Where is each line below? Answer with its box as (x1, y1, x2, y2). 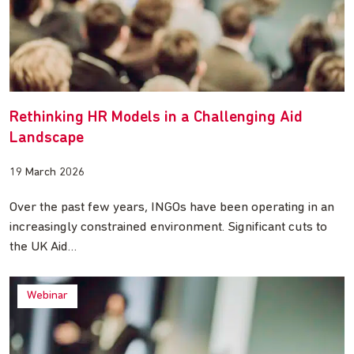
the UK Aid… (9, 240, 77, 254)
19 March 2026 (9, 167, 85, 179)
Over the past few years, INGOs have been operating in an (9, 201, 334, 215)
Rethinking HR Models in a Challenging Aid (9, 110, 303, 126)
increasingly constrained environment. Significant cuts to (9, 220, 327, 235)
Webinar (27, 290, 68, 303)
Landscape (9, 130, 84, 147)
